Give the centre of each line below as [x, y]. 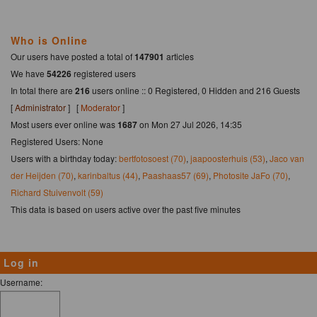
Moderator [100, 107]
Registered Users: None [57, 141]
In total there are [43, 90]
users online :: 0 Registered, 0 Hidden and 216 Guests [197, 90]
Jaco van [287, 158]
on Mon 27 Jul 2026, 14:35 [190, 124]
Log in [21, 262]
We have [29, 73]
